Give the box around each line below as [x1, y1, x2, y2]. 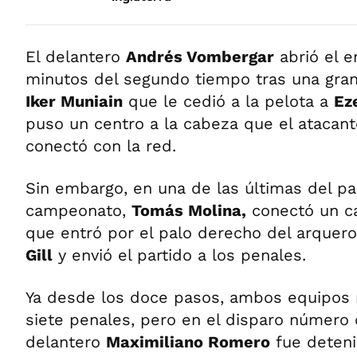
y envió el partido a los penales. [53, 245, 306, 265]
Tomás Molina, [131, 201, 246, 220]
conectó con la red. [25, 136, 176, 155]
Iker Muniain [25, 92, 123, 111]
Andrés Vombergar [126, 47, 274, 66]
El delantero [25, 47, 126, 66]
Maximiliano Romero [106, 332, 270, 351]
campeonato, [25, 201, 131, 220]
